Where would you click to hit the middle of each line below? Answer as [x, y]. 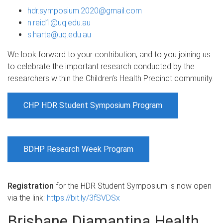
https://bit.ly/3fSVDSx [83, 198]
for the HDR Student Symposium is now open [133, 186]
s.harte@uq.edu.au [59, 34]
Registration [31, 186]
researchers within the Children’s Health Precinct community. [111, 78]
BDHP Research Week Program [78, 149]
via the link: [27, 198]
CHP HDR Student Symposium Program [93, 105]
